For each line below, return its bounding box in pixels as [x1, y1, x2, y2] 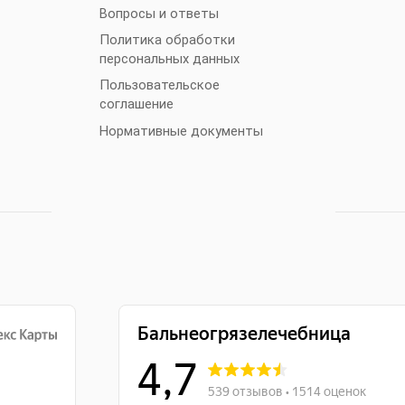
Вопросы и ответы [99, 5, 219, 23]
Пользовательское [99, 77, 220, 94]
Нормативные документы [99, 123, 263, 140]
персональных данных [99, 51, 240, 68]
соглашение [99, 96, 174, 113]
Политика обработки [99, 32, 235, 49]
